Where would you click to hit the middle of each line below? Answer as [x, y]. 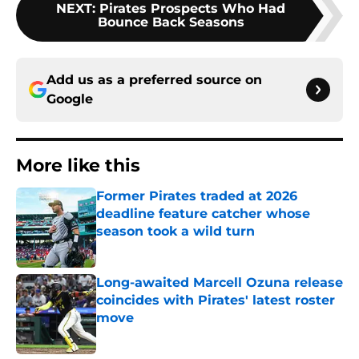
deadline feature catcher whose [203, 214]
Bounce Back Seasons [171, 22]
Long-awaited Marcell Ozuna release [220, 283]
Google [70, 99]
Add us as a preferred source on [154, 80]
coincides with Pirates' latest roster [216, 301]
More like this [78, 166]
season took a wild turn [175, 232]
